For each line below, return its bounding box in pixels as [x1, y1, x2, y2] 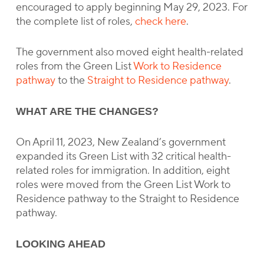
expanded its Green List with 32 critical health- [15, 150, 231, 163]
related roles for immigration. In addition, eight [15, 164, 230, 177]
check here [134, 15, 186, 28]
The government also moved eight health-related [15, 45, 243, 59]
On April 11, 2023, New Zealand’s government [15, 136, 226, 149]
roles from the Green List [15, 60, 133, 73]
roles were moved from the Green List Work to [15, 178, 230, 192]
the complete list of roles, [15, 15, 135, 28]
